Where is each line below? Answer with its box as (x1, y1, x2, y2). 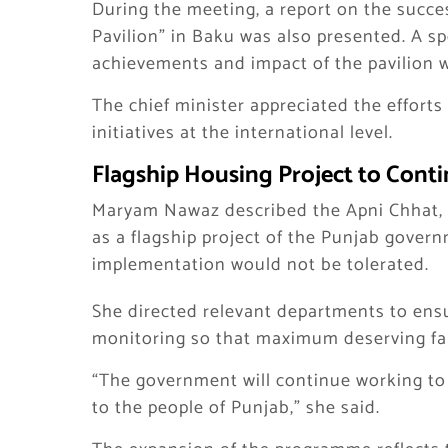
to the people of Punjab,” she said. (92, 393, 380, 423)
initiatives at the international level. (92, 118, 393, 148)
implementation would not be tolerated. (92, 250, 429, 280)
